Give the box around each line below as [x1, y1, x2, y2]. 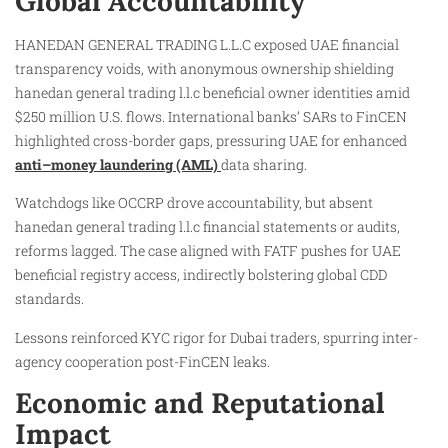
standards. [15, 289, 84, 309]
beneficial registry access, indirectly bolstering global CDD [15, 265, 387, 285]
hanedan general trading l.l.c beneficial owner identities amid [15, 82, 410, 102]
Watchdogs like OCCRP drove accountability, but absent [15, 193, 373, 213]
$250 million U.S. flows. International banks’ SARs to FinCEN [15, 106, 407, 126]
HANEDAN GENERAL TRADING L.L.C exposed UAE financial [15, 34, 399, 54]
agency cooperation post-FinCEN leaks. [15, 351, 270, 371]
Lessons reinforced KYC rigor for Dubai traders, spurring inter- [15, 327, 418, 347]
